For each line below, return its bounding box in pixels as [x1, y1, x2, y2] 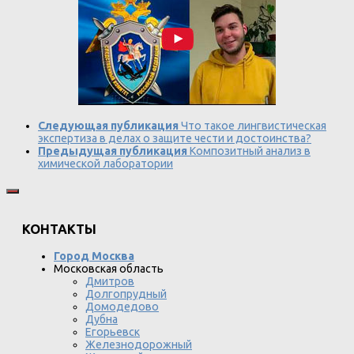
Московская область [54, 262, 164, 275]
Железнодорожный [85, 337, 192, 351]
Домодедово [85, 299, 159, 313]
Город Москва [54, 249, 134, 262]
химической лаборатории [38, 156, 173, 170]
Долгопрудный [85, 287, 167, 300]
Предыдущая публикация [38, 144, 187, 157]
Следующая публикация [38, 119, 179, 132]
